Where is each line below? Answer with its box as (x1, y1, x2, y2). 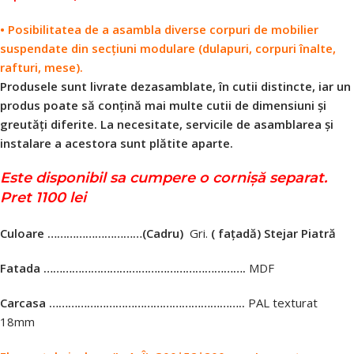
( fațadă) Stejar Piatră (208, 225, 336, 241)
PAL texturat (245, 295, 318, 311)
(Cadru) (142, 225, 186, 241)
